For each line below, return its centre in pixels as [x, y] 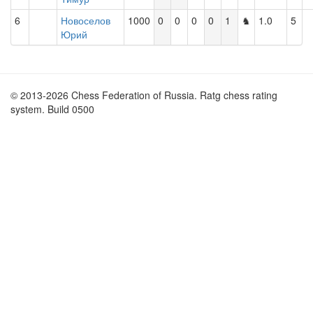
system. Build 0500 [52, 109]
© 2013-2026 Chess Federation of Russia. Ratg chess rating [144, 95]
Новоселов [86, 20]
